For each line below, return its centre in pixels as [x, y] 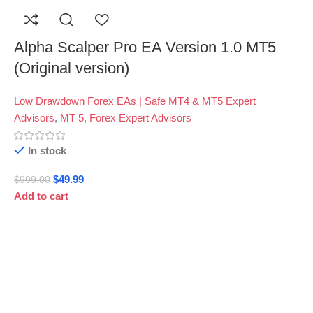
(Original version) [72, 68]
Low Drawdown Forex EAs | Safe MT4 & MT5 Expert [135, 101]
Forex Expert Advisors [140, 117]
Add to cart [41, 196]
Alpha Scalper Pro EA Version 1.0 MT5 [145, 47]
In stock [47, 150]
